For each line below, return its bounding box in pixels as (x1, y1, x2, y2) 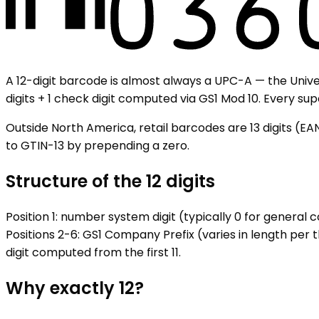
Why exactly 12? (6, 276, 144, 300)
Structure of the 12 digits (6, 169, 215, 193)
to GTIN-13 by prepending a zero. (6, 137, 189, 154)
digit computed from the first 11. (6, 244, 181, 261)
